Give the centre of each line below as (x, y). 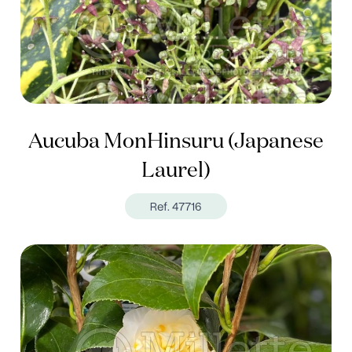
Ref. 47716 (176, 206)
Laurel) (176, 171)
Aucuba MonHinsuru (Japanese (176, 142)
